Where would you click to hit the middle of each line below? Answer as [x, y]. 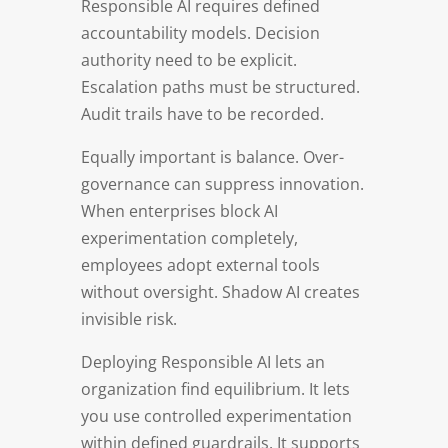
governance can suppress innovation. [222, 183]
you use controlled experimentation [216, 415]
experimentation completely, [189, 237]
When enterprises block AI [179, 210]
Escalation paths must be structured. [220, 86]
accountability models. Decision [200, 32]
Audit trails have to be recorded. [202, 113]
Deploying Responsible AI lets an [202, 361]
